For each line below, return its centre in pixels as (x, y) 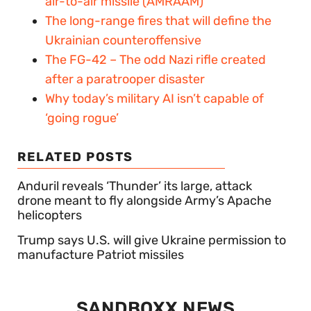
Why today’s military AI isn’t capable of (154, 99)
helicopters (50, 216)
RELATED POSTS (75, 157)
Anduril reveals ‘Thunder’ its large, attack (135, 186)
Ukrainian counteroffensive (123, 41)
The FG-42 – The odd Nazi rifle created (155, 60)
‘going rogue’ (82, 118)
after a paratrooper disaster (125, 79)
